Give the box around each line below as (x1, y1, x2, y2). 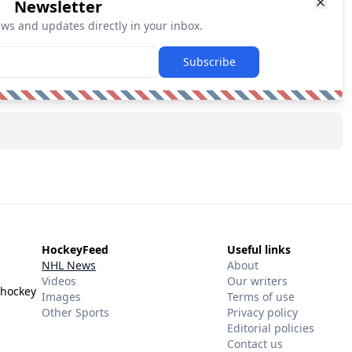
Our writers (226, 273, 288, 288)
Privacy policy (226, 304, 298, 320)
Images (42, 288, 82, 304)
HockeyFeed (42, 241, 109, 257)
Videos (42, 273, 77, 288)
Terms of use (226, 288, 295, 304)
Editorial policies (226, 320, 314, 335)
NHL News (42, 257, 97, 273)
